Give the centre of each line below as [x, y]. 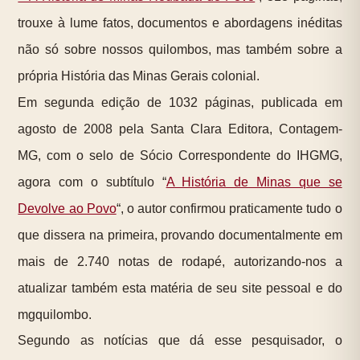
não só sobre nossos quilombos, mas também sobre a [180, 49]
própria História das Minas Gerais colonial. [139, 76]
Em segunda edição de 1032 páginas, [139, 102]
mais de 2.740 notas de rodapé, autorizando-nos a [180, 261]
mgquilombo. [55, 314]
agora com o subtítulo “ [92, 182]
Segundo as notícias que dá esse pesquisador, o [180, 340]
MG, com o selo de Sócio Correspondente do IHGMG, [180, 155]
